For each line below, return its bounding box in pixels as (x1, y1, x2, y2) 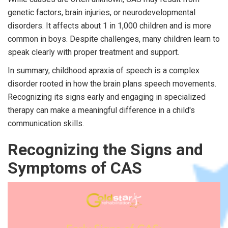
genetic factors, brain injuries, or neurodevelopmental (8, 7, 195, 17)
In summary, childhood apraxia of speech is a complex (8, 65, 199, 75)
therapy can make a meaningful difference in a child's (8, 105, 195, 115)
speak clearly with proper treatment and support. (8, 47, 179, 57)
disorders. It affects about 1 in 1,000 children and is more (8, 20, 211, 31)
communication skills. (8, 118, 84, 128)
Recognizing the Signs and (8, 139, 203, 159)
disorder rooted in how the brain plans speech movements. (8, 78, 216, 89)
